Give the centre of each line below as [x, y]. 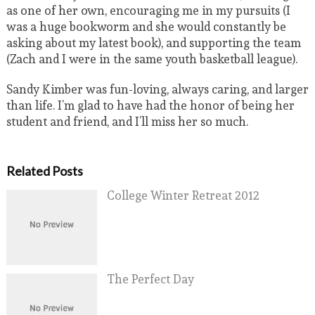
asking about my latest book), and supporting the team [153, 43]
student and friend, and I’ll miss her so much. [127, 122]
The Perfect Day [150, 279]
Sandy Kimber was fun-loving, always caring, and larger [157, 89]
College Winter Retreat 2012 [183, 195]
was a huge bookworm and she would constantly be [146, 27]
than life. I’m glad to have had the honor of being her [150, 105]
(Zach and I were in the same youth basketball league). [152, 59]
